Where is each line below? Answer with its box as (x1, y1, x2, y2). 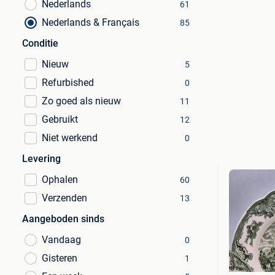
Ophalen (42, 174, 78, 185)
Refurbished (42, 77, 94, 88)
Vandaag (42, 234, 81, 246)
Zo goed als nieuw (42, 95, 121, 107)
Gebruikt (42, 114, 78, 125)
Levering (22, 153, 61, 165)
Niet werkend (42, 132, 98, 144)
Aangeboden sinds (22, 213, 104, 225)
